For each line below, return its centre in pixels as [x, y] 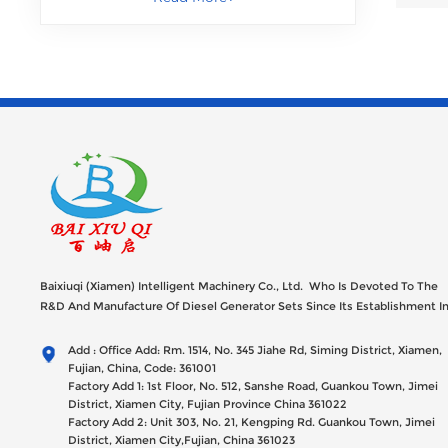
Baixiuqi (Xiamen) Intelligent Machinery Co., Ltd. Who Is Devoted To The [239, 285]
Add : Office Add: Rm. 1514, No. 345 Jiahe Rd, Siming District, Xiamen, [254, 349]
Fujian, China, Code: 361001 [141, 367]
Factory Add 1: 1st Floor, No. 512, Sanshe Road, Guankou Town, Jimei [252, 385]
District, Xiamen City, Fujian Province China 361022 [207, 403]
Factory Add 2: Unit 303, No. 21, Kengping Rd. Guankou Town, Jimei [251, 421]
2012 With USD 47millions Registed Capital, [159, 325]
